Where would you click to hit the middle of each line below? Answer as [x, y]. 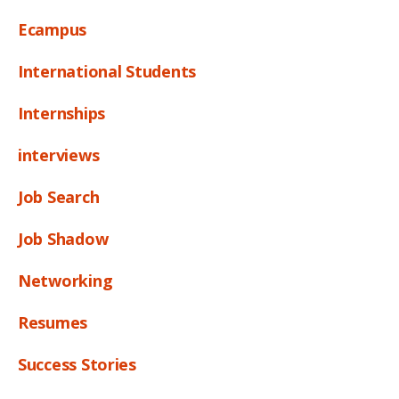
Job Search [59, 196]
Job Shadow [63, 238]
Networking [65, 280]
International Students [107, 71]
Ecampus [53, 29]
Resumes [53, 322]
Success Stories [77, 364]
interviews [59, 155]
